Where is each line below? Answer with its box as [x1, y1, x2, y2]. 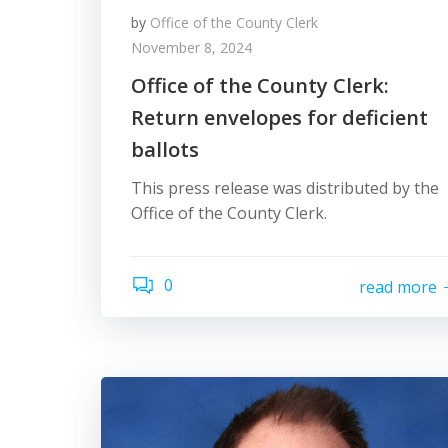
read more [359, 275, 437, 298]
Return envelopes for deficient [131, 104, 428, 131]
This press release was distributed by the [131, 177, 439, 199]
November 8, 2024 [131, 38, 252, 57]
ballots [131, 136, 199, 163]
